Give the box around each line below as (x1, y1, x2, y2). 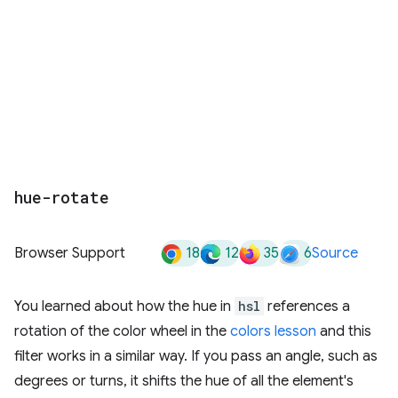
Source (312, 244, 358, 262)
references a (264, 298, 350, 315)
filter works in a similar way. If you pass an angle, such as (14, 347, 378, 365)
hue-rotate (14, 187, 109, 208)
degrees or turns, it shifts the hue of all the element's (14, 372, 354, 390)
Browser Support (14, 244, 125, 262)
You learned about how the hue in (14, 298, 235, 315)
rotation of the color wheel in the (14, 322, 230, 340)
